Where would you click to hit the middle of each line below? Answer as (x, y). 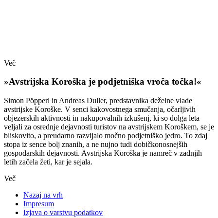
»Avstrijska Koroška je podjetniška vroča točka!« (103, 82)
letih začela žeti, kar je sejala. (48, 162)
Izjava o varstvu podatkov (63, 212)
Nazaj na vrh (43, 195)
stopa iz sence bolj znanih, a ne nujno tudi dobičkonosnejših (96, 144)
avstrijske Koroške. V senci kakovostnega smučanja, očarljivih (100, 109)
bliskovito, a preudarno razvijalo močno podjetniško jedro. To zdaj (106, 135)
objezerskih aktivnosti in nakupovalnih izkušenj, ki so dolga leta (102, 118)
